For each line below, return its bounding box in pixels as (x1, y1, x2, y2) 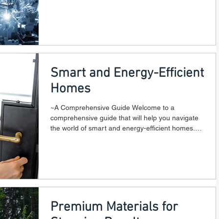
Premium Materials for (50, 199, 178, 215)
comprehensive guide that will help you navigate (50, 113, 198, 122)
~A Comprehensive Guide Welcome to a (50, 103, 175, 111)
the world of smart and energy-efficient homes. (50, 124, 195, 132)
